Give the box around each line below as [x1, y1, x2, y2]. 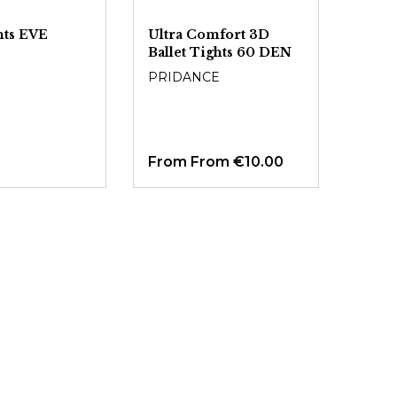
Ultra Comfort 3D [148, 27, 270, 43]
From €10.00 [191, 153, 284, 170]
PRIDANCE [148, 69, 221, 85]
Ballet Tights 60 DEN [148, 44, 292, 60]
